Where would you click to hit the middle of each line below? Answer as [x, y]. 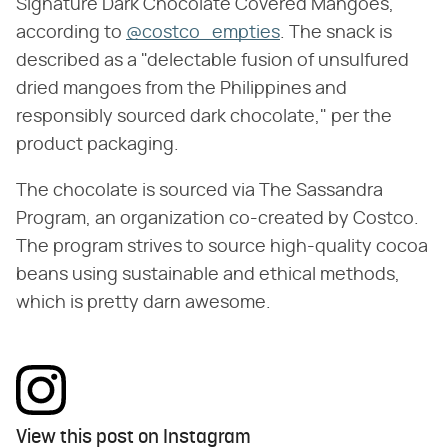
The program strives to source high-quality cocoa [222, 247]
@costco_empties [203, 33]
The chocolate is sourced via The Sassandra [199, 191]
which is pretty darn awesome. [143, 303]
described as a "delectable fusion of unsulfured [212, 61]
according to [71, 33]
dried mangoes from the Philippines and [181, 89]
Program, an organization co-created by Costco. [217, 219]
